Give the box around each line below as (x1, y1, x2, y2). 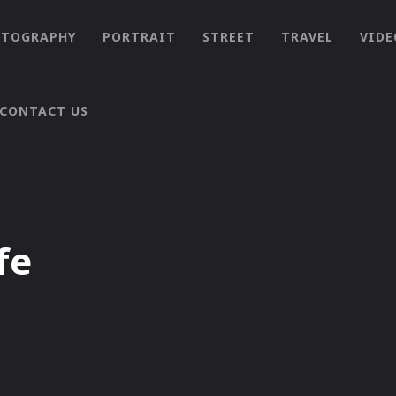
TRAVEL (281, 28, 333, 45)
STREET (202, 28, 255, 45)
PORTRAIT (103, 28, 176, 45)
